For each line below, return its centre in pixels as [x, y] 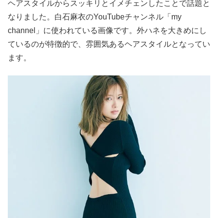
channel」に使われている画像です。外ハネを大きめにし [107, 30]
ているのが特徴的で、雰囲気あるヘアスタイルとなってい [109, 44]
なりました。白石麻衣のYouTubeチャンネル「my [95, 17]
